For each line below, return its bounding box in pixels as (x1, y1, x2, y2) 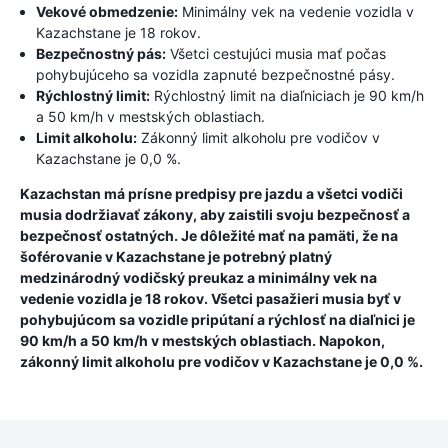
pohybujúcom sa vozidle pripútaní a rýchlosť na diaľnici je (20, 311, 415, 328)
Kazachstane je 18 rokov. (36, 24, 201, 41)
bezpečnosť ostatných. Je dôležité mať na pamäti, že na (20, 227, 398, 244)
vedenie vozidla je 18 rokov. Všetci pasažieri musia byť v (20, 290, 401, 307)
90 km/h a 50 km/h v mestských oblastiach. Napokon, (20, 332, 385, 349)
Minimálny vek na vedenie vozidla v (178, 3, 414, 20)
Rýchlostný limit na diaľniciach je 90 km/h (150, 87, 424, 104)
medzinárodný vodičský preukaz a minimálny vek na (20, 269, 377, 286)
